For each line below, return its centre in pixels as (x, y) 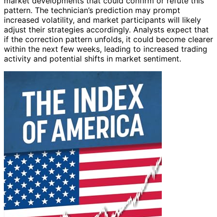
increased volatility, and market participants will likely (102, 20)
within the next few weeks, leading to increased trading (106, 49)
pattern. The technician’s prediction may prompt (92, 10)
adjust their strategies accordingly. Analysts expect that (106, 29)
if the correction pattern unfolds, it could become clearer (108, 39)
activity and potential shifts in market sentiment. (93, 58)
